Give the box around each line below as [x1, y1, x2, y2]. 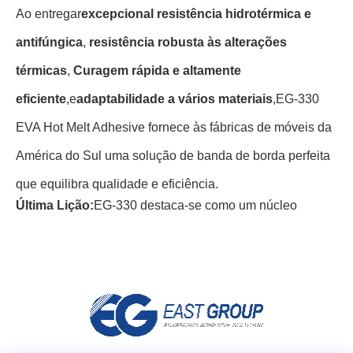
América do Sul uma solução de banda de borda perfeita [16, 149, 330, 162]
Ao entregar [16, 7, 81, 20]
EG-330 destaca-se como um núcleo [94, 199, 297, 212]
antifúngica [16, 35, 83, 49]
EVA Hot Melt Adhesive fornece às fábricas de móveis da [16, 121, 332, 134]
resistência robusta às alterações [89, 35, 287, 49]
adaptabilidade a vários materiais [76, 92, 273, 106]
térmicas [16, 64, 67, 77]
